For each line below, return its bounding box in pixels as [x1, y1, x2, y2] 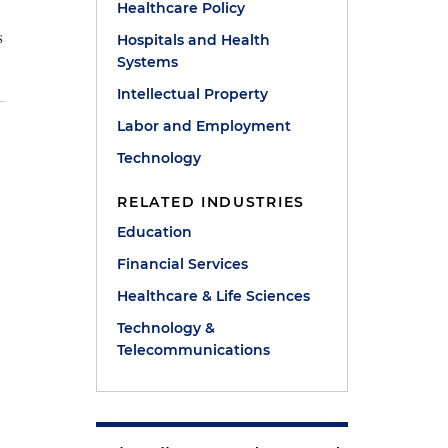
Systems [117, 53, 179, 71]
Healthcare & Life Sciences [117, 287, 311, 305]
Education [117, 223, 193, 241]
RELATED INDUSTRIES [117, 193, 305, 211]
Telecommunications [117, 341, 271, 359]
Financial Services [117, 255, 249, 273]
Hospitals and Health [117, 31, 271, 49]
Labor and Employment [117, 117, 292, 135]
